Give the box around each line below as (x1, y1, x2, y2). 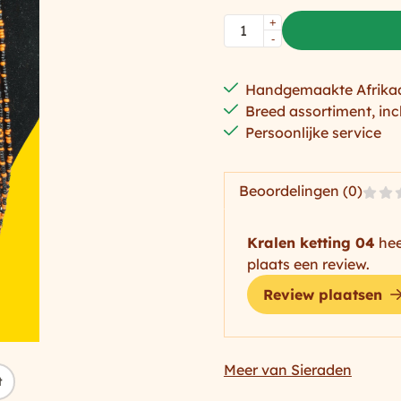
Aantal (222, 14, 269, 33)
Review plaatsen (262, 285, 382, 303)
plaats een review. (246, 254, 370, 273)
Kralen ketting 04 (246, 233, 375, 252)
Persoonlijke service (244, 124, 381, 141)
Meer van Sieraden (223, 360, 352, 379)
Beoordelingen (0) (238, 182, 363, 200)
